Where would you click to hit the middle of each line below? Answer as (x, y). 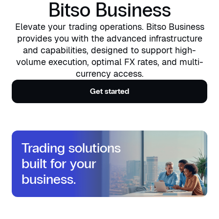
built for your (59, 164)
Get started (109, 91)
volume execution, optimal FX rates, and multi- (109, 62)
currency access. (109, 74)
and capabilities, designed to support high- (109, 50)
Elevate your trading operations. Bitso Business (109, 27)
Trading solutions (71, 148)
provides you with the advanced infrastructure (109, 39)
